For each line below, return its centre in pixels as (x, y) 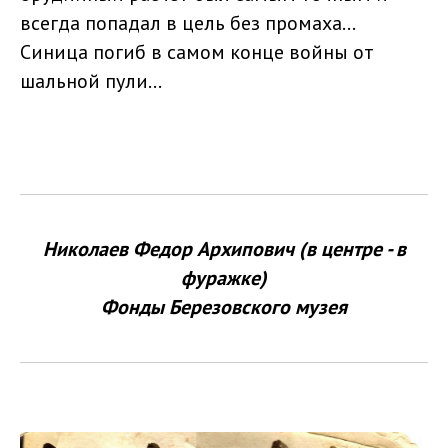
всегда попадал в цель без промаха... (188, 23)
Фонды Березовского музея (224, 307)
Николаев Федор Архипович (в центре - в (224, 249)
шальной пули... (92, 81)
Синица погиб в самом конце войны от (197, 52)
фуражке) (224, 278)
